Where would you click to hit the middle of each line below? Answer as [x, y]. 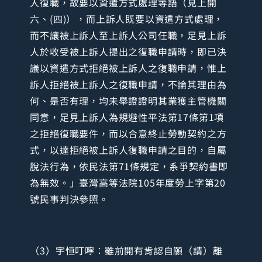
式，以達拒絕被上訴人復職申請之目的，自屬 [128, 150]
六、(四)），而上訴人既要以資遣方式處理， [127, 19]
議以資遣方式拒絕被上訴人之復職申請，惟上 [128, 68]
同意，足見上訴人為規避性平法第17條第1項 [127, 117]
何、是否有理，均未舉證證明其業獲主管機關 [128, 101]
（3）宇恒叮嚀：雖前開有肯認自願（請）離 [126, 251]
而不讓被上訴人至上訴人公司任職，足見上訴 [128, 35]
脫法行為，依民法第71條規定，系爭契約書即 [129, 166]
